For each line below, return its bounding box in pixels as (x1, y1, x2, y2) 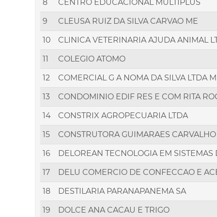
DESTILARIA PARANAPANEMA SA (58, 186, 186, 196)
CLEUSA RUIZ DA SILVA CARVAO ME (58, 16, 198, 26)
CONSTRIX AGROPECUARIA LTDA (58, 111, 188, 121)
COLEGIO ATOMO (58, 54, 125, 64)
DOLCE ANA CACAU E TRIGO (58, 205, 170, 215)
